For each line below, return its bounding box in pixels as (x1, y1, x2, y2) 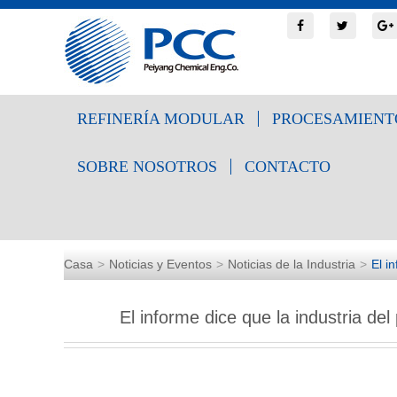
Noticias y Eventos (109, 257, 212, 271)
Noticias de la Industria (228, 257, 355, 271)
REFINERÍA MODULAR (77, 110, 245, 128)
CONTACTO (245, 158, 331, 175)
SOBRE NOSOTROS (77, 158, 217, 175)
